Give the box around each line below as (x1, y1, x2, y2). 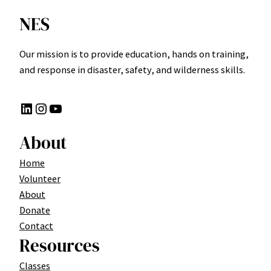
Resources (19, 233, 100, 258)
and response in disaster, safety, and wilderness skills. (19, 64, 245, 76)
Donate (19, 204, 50, 217)
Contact (19, 220, 53, 232)
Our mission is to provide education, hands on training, (19, 48, 249, 60)
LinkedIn (19, 98, 27, 117)
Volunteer (19, 172, 60, 185)
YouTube (48, 98, 55, 117)
